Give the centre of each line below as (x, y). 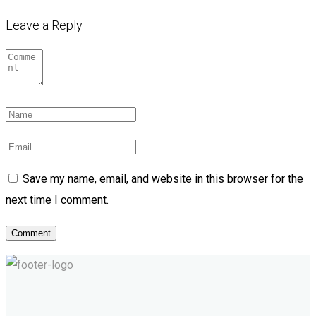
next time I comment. (57, 200)
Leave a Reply (44, 25)
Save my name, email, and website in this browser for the (163, 179)
